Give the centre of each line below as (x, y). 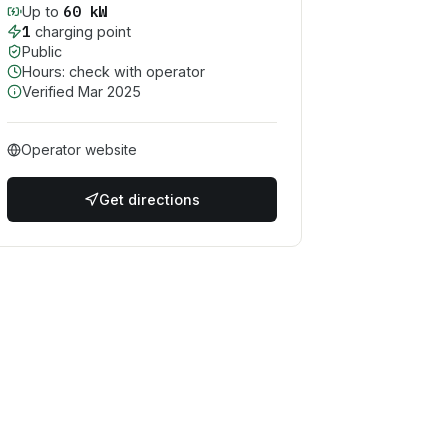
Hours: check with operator (113, 71)
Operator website (79, 149)
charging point (80, 31)
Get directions (149, 200)
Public (42, 51)
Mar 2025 (109, 91)
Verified (50, 91)
